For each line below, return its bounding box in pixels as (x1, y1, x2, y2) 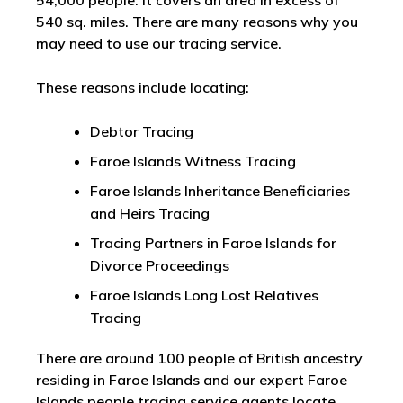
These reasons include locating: (36, 78, 249, 97)
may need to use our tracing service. (36, 34, 282, 53)
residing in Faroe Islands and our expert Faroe (36, 371, 347, 390)
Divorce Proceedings (90, 256, 229, 275)
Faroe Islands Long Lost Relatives (90, 286, 318, 305)
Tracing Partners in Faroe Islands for (90, 234, 336, 253)
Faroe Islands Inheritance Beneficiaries (90, 182, 350, 201)
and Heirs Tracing (90, 204, 210, 223)
